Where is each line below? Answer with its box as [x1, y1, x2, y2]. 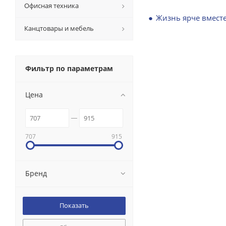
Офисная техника [24, 1, 79, 10]
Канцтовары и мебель [24, 24, 94, 33]
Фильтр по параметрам [25, 64, 113, 73]
